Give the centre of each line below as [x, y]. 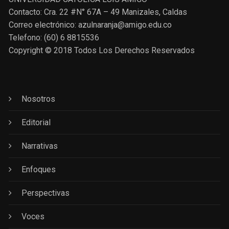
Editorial [36, 122]
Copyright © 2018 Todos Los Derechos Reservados [102, 50]
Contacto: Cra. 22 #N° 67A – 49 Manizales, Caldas [98, 12]
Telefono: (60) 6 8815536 [54, 38]
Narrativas [40, 146]
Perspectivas [46, 193]
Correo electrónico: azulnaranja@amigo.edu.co [90, 25]
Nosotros [39, 99]
